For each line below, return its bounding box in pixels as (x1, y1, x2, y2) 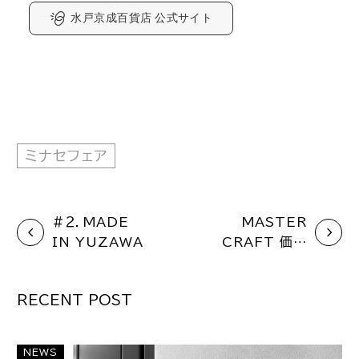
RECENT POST (17, 292, 132, 307)
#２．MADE (52, 215, 129, 228)
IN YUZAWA (52, 235, 143, 248)
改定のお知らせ (212, 255, 307, 268)
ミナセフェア (25, 148, 107, 163)
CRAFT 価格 (222, 235, 307, 248)
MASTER (242, 215, 307, 228)
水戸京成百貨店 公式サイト (71, 11, 213, 25)
